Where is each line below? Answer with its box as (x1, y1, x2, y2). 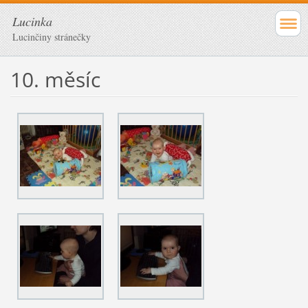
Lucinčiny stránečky (12, 30, 91, 43)
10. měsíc (10, 65, 100, 93)
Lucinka (12, 13, 52, 30)
